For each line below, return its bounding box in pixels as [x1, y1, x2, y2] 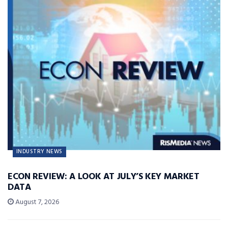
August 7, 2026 [14, 196, 59, 208]
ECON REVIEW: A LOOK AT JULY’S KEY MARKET [8, 169, 199, 184]
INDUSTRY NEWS [16, 147, 63, 156]
